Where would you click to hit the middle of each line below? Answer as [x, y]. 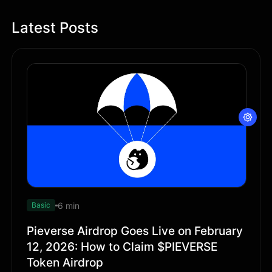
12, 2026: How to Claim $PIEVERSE [122, 247]
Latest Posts [55, 27]
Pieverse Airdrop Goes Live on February [135, 231]
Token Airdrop [65, 263]
